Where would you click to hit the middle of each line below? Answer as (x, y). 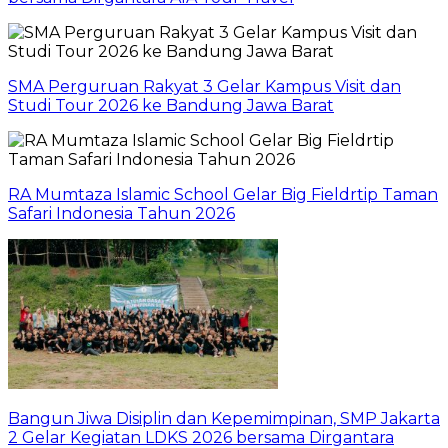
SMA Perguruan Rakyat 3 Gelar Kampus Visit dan (204, 86)
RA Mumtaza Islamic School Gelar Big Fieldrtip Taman (223, 194)
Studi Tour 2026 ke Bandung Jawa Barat (171, 105)
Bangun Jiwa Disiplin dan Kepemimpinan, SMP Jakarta (224, 418)
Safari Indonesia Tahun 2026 (121, 213)
